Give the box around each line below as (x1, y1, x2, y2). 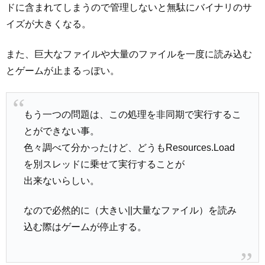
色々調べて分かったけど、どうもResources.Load (23, 142, 235, 153)
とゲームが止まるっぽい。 (6, 65, 119, 76)
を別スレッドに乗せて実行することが (23, 159, 185, 169)
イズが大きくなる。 (6, 19, 91, 30)
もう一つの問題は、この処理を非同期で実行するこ (23, 109, 241, 119)
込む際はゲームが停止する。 (23, 222, 147, 232)
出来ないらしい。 (23, 175, 99, 186)
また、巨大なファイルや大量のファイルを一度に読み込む (6, 49, 252, 59)
